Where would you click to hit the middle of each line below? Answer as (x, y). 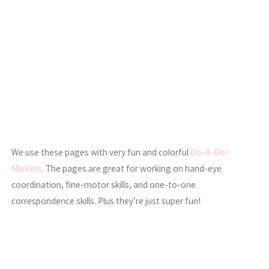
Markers (27, 169)
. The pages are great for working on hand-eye (132, 169)
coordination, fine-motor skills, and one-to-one (104, 185)
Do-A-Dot (210, 153)
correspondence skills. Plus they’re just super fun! (106, 201)
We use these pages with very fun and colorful (101, 153)
